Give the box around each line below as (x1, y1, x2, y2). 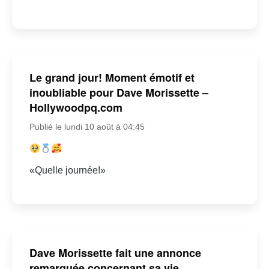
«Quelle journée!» (29, 165, 106, 175)
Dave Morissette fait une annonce (29, 245, 201, 261)
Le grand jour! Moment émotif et (29, 69, 195, 85)
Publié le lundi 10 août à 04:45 (29, 121, 145, 131)
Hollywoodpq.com (29, 99, 122, 115)
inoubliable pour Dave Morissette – (29, 84, 208, 100)
